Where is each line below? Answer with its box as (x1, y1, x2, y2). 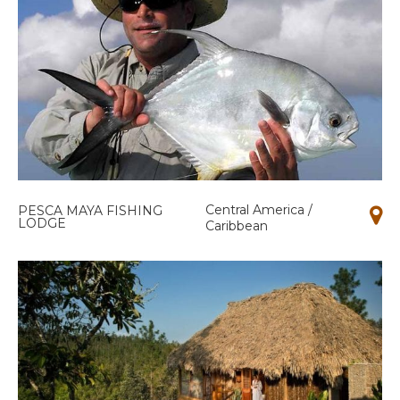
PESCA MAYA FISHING (18, 203, 162, 220)
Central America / (204, 202, 312, 219)
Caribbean (204, 218, 268, 235)
